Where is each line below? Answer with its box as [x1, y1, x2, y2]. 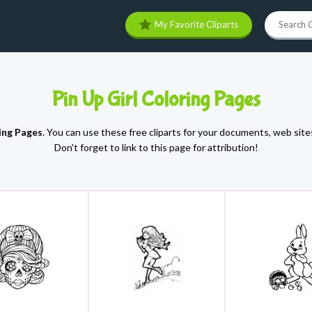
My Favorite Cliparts [155, 19, 238, 30]
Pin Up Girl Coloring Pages [52, 87, 260, 111]
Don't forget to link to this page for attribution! [54, 141, 258, 153]
